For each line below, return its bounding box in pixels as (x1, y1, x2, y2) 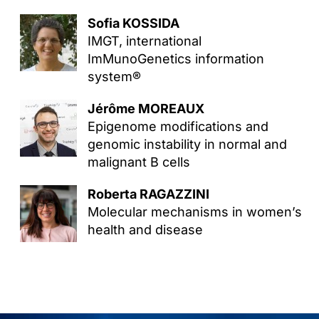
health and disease (87, 222, 203, 237)
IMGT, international (87, 33, 202, 48)
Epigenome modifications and (87, 119, 268, 134)
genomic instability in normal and (87, 137, 287, 152)
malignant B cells (87, 155, 190, 169)
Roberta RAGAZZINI (87, 187, 209, 202)
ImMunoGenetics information (87, 51, 264, 66)
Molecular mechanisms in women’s (87, 204, 302, 219)
